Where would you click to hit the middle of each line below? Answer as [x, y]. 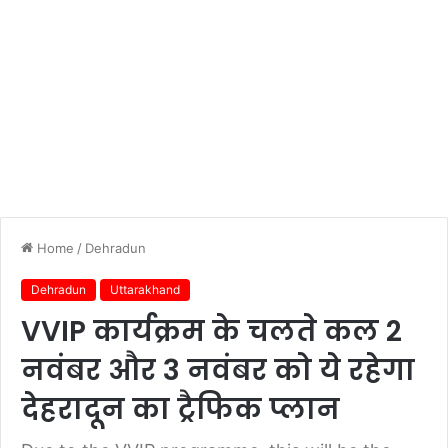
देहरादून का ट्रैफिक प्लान [180, 409]
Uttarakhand [145, 289]
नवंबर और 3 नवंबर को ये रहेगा [218, 370]
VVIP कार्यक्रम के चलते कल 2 [211, 331]
